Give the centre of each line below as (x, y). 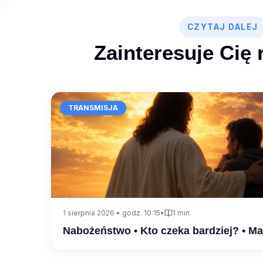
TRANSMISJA (93, 108)
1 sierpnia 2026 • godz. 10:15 (112, 213)
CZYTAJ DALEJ (222, 27)
